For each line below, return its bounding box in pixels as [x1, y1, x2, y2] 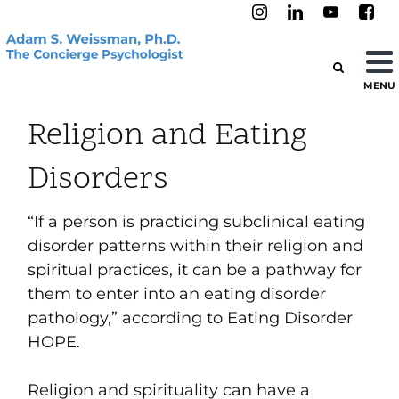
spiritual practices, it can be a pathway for [28, 260, 362, 281]
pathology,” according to [28, 308, 228, 329]
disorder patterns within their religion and [28, 236, 364, 256]
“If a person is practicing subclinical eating [28, 212, 366, 232]
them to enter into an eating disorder [28, 284, 327, 305]
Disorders [28, 159, 169, 203]
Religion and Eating [28, 115, 308, 159]
